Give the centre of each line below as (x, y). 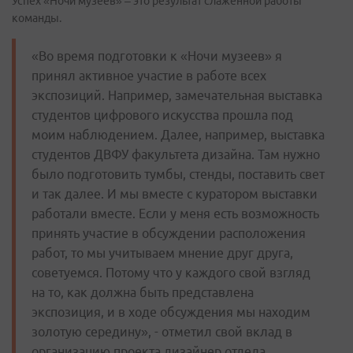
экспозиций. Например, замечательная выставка (177, 95)
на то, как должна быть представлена (143, 292)
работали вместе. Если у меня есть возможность (175, 213)
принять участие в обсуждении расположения (169, 233)
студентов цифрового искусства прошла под (162, 115)
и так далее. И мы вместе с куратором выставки (175, 193)
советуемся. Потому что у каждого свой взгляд (171, 272)
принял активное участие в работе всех (149, 75)
